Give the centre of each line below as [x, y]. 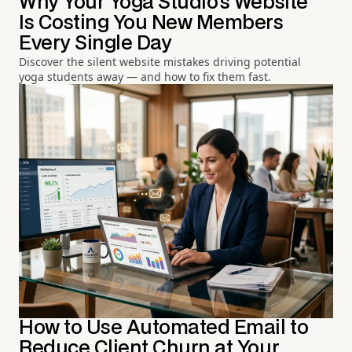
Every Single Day [95, 43]
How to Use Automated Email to [164, 328]
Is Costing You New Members [151, 23]
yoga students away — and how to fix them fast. [145, 76]
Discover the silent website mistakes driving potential [160, 61]
